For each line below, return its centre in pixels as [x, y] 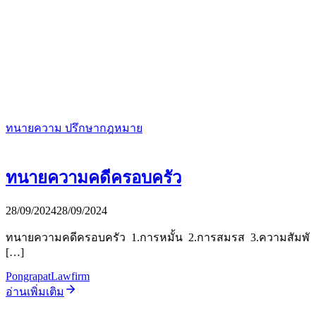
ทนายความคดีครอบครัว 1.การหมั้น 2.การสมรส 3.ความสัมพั [158, 238]
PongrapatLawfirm [48, 276]
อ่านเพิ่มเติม [35, 292]
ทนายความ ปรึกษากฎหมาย [74, 128]
